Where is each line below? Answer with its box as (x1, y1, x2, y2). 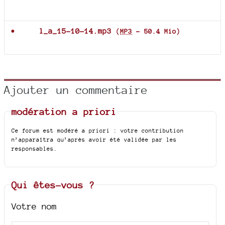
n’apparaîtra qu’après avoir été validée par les (12, 136, 177, 143)
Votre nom (12, 201, 57, 211)
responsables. (12, 145, 58, 152)
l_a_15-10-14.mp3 (39, 27, 111, 35)
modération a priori (12, 105, 117, 117)
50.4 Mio (144, 28, 176, 35)
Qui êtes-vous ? (12, 179, 95, 190)
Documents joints (9, 4, 97, 15)
